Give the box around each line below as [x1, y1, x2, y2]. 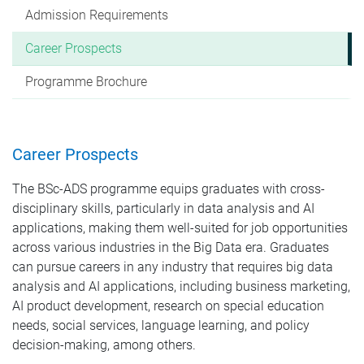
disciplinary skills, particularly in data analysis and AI [12, 200, 314, 216]
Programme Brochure [25, 73, 147, 89]
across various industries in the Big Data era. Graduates [12, 239, 329, 255]
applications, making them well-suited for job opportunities [12, 219, 348, 236]
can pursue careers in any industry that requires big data [12, 258, 333, 275]
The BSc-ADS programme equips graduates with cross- [12, 180, 325, 197]
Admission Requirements [25, 6, 168, 23]
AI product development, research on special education [12, 297, 324, 314]
